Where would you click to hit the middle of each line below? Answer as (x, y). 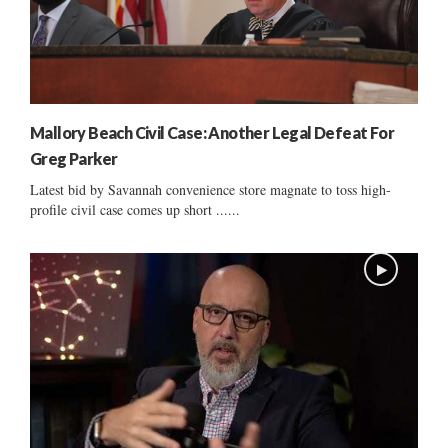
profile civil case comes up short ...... (135, 209)
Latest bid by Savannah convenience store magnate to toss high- (210, 189)
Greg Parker (74, 158)
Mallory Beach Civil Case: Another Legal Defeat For (212, 132)
